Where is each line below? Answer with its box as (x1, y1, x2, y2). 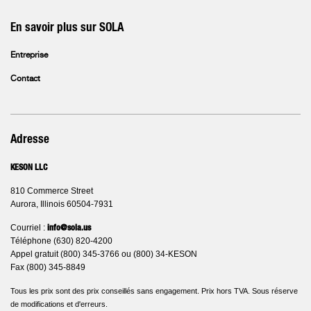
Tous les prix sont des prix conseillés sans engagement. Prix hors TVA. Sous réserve (10, 287, 298, 295)
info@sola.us (47, 224, 91, 232)
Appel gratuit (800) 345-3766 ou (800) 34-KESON (10, 249, 197, 259)
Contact (10, 75, 40, 83)
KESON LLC (10, 163, 47, 171)
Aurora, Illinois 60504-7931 (10, 199, 113, 209)
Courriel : (10, 223, 47, 233)
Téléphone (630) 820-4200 (10, 236, 112, 246)
